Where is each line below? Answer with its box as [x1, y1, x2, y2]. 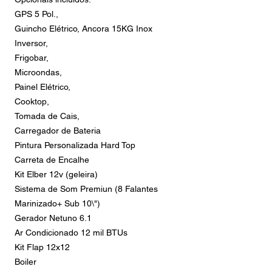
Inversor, [15, 38, 48, 48]
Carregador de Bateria [15, 126, 101, 135]
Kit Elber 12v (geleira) [15, 169, 98, 179]
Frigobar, [15, 53, 49, 63]
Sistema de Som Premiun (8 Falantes [15, 184, 158, 194]
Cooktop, [15, 97, 49, 106]
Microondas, [15, 67, 62, 77]
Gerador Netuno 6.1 [15, 213, 92, 223]
